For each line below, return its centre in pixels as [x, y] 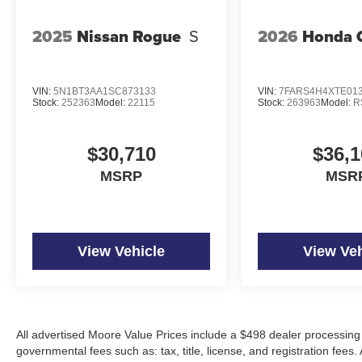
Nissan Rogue [129, 37]
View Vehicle [122, 252]
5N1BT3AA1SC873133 [105, 92]
